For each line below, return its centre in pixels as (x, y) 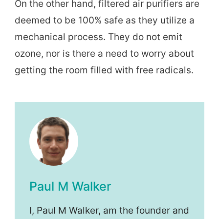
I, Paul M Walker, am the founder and (109, 210)
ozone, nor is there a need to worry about (104, 54)
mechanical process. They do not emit (99, 37)
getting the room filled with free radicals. (104, 70)
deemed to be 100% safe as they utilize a (105, 21)
